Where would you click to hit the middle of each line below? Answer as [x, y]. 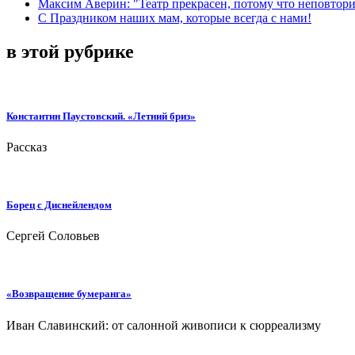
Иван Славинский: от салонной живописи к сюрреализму [164, 325]
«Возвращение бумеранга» [69, 294]
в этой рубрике [70, 51]
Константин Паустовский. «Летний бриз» [101, 116]
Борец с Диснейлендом [59, 205]
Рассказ [27, 147]
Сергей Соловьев [53, 236]
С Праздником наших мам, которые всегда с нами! [175, 17]
